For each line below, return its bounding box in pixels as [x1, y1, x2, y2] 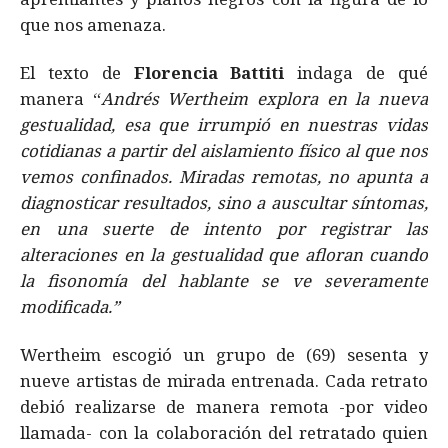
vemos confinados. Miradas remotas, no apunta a [20, 165, 428, 189]
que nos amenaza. [20, 13, 166, 37]
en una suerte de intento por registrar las [20, 217, 428, 241]
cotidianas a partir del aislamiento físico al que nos [20, 139, 428, 163]
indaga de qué [284, 61, 429, 85]
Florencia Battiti [133, 61, 285, 85]
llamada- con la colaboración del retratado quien [20, 421, 428, 444]
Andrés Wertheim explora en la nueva [100, 87, 429, 111]
